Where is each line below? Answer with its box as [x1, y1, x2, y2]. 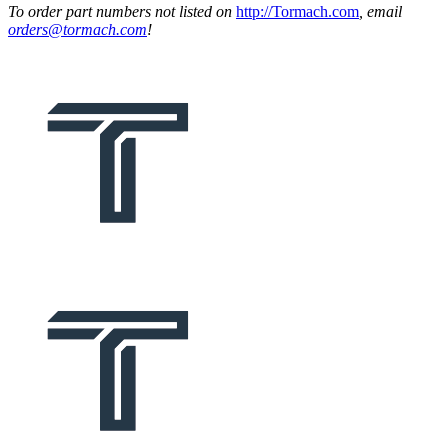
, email [359, 2, 402, 20]
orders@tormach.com [8, 20, 147, 38]
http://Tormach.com [236, 2, 359, 20]
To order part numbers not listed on [8, 2, 236, 20]
